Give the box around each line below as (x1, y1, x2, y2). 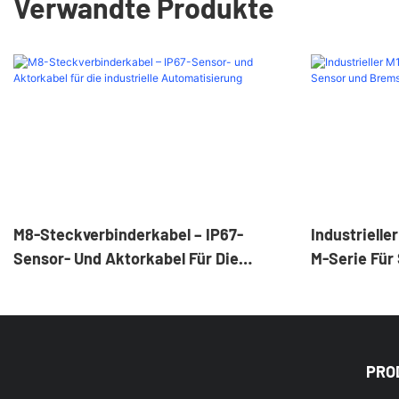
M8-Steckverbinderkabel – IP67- (13, 224, 243, 244)
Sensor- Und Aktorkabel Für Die (13, 248, 239, 268)
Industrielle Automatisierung (13, 272, 220, 292)
